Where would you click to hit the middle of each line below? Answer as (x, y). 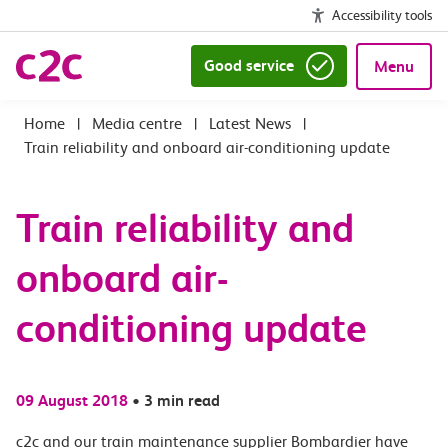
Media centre (137, 123)
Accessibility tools (382, 15)
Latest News (250, 123)
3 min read (182, 400)
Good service (248, 65)
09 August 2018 (72, 400)
